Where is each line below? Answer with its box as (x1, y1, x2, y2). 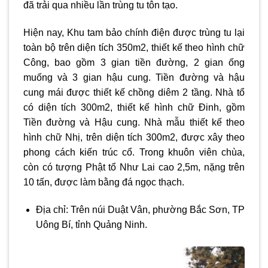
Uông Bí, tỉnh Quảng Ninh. (35, 219, 150, 230)
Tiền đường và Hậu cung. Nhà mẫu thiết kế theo (23, 117, 245, 128)
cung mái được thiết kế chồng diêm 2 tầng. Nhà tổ (23, 87, 245, 98)
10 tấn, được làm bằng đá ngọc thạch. (23, 177, 184, 188)
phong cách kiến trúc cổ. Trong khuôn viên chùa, (23, 147, 245, 158)
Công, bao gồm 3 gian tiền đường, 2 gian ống (23, 57, 245, 68)
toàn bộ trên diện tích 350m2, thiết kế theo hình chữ (23, 42, 245, 53)
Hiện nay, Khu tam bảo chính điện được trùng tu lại (23, 28, 245, 38)
